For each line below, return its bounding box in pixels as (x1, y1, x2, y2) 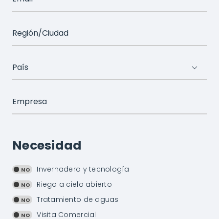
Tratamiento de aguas (37, 194, 119, 204)
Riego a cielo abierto (37, 179, 112, 189)
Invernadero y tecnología (37, 164, 130, 174)
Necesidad (12, 136, 82, 154)
